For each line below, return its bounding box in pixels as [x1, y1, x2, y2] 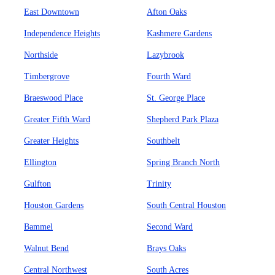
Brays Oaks [147, 244, 186, 253]
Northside [24, 50, 58, 60]
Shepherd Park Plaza [147, 115, 219, 124]
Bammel [24, 222, 53, 231]
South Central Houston [147, 201, 226, 210]
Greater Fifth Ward [24, 115, 90, 124]
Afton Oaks [147, 7, 187, 17]
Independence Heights [24, 29, 100, 38]
